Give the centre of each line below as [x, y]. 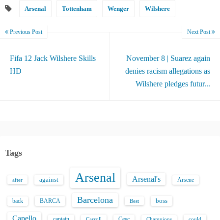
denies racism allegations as [168, 71]
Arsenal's [146, 179]
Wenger [118, 9]
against [49, 180]
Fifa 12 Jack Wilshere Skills [53, 58]
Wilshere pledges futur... [173, 84]
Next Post [199, 32]
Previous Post [25, 32]
